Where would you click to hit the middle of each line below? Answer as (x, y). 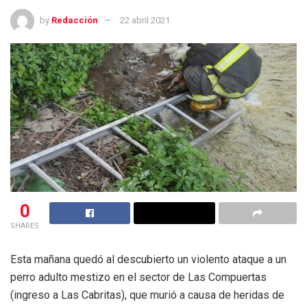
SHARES (25, 226)
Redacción (75, 20)
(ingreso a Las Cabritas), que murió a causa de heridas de (147, 295)
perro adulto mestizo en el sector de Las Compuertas (138, 278)
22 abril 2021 (145, 20)
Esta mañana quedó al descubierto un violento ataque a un (148, 260)
